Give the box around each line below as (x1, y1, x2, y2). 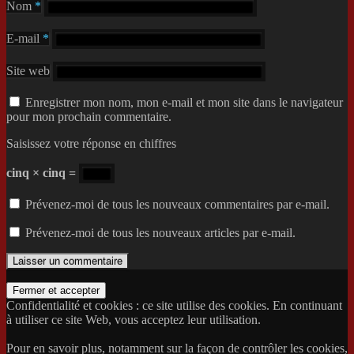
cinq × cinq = (6, 165, 79, 179)
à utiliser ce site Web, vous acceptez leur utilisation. (6, 312, 261, 326)
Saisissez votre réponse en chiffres (6, 136, 176, 150)
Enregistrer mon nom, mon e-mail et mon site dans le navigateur (25, 95, 343, 109)
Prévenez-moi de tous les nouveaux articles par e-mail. (25, 225, 296, 239)
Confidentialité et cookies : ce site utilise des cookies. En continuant (6, 298, 342, 312)
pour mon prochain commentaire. (6, 109, 171, 123)
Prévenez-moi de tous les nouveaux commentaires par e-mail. (25, 197, 330, 211)
